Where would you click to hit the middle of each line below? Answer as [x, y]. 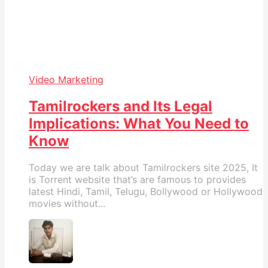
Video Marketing [66, 79]
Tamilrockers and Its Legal [121, 106]
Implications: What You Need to [139, 123]
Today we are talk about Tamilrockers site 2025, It [143, 167]
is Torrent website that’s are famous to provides [137, 179]
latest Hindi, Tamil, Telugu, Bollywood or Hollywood [146, 191]
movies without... [67, 203]
